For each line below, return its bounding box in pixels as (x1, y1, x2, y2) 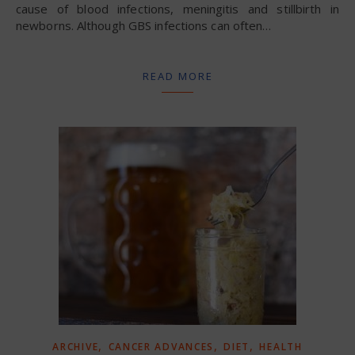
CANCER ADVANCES (108, 340, 215, 353)
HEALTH (259, 340, 303, 353)
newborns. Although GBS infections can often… (16, 17, 272, 33)
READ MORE (142, 69, 213, 83)
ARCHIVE (52, 340, 99, 353)
